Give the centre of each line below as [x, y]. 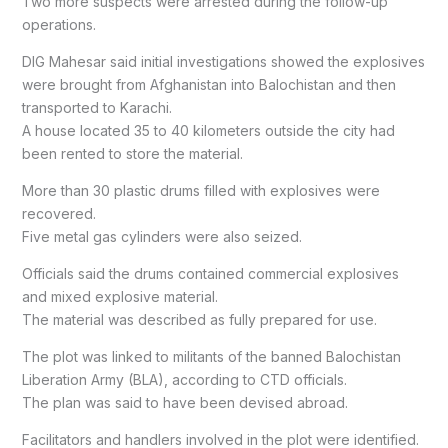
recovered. [58, 214]
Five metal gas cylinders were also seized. [161, 237]
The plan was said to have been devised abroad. [184, 403]
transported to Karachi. [96, 108]
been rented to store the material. [132, 154]
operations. [58, 25]
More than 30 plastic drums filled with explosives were [200, 191]
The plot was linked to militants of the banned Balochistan [211, 357]
